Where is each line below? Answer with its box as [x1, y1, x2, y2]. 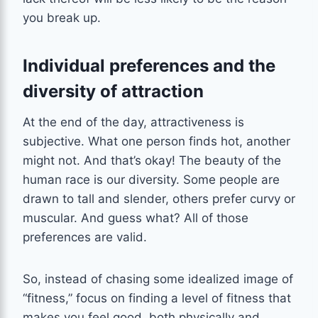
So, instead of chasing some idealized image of [23, 271, 293, 286]
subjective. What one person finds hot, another [23, 133, 290, 148]
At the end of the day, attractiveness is [23, 114, 244, 129]
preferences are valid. [23, 229, 147, 244]
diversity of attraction [23, 80, 204, 102]
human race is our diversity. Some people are [23, 172, 280, 187]
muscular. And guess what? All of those [23, 210, 248, 225]
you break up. [23, 10, 101, 25]
